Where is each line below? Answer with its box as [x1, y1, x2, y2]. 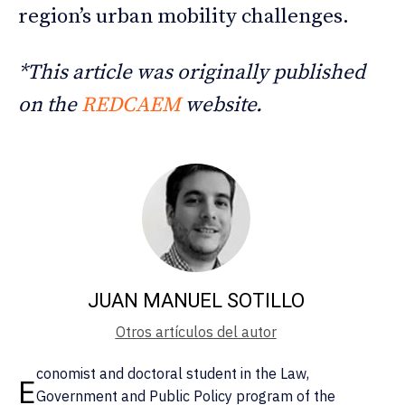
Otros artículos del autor [115, 322, 277, 341]
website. [185, 91, 262, 118]
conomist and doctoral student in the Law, [36, 363, 309, 382]
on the [18, 91, 81, 118]
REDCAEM [81, 91, 185, 118]
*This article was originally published [18, 59, 365, 86]
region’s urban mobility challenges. [18, 3, 349, 30]
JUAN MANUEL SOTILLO [87, 288, 305, 312]
